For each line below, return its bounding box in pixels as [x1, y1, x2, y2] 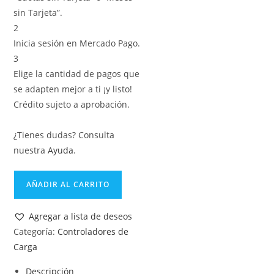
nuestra [13, 144, 48, 156]
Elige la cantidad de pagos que [13, 67, 140, 80]
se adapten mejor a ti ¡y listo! [13, 83, 133, 95]
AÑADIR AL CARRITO [26, 179, 110, 190]
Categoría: [13, 225, 58, 237]
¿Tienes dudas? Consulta [13, 128, 115, 141]
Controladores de [57, 225, 129, 237]
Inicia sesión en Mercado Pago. [13, 37, 141, 49]
